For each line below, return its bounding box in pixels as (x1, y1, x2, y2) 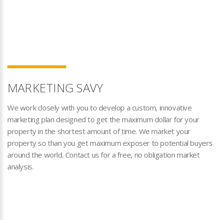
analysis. (7, 162, 34, 171)
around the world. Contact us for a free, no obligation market (7, 150, 200, 160)
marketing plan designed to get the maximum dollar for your (7, 114, 199, 124)
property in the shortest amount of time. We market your (7, 126, 191, 136)
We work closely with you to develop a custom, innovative (7, 103, 192, 112)
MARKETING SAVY (7, 80, 104, 96)
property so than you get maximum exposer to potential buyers (7, 138, 213, 148)
